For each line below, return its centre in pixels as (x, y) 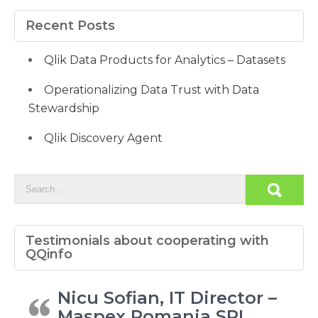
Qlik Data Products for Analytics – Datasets (165, 60)
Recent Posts (70, 26)
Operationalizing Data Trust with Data (152, 90)
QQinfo (49, 254)
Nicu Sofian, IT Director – (167, 298)
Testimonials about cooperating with (147, 241)
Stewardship (64, 109)
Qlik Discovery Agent (103, 138)
